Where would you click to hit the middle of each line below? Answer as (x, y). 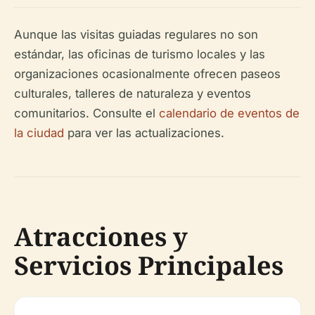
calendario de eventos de (229, 113)
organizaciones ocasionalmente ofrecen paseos (147, 73)
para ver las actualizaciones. (144, 133)
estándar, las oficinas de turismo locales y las (140, 54)
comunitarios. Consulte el (86, 113)
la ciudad (39, 133)
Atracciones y (101, 236)
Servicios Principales (149, 265)
